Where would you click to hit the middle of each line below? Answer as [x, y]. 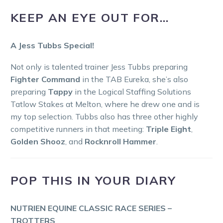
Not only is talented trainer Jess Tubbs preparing [99, 66]
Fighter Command [45, 79]
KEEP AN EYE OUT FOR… [90, 17]
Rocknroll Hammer [120, 141]
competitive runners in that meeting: [78, 129]
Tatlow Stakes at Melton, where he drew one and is [105, 104]
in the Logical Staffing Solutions [132, 91]
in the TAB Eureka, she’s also [134, 79]
